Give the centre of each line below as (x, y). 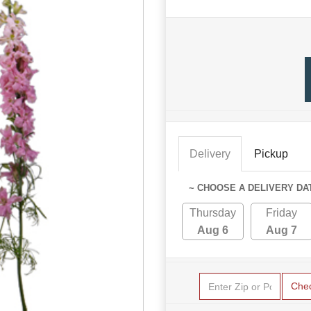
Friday (281, 213)
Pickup (271, 154)
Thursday (213, 213)
